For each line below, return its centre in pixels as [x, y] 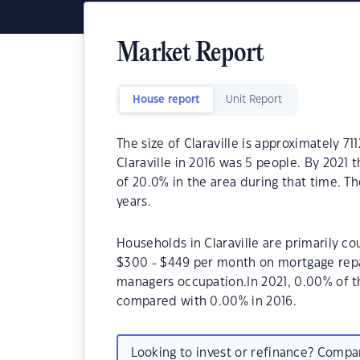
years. [134, 202]
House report [166, 100]
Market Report [190, 54]
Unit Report [254, 100]
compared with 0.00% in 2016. [207, 302]
